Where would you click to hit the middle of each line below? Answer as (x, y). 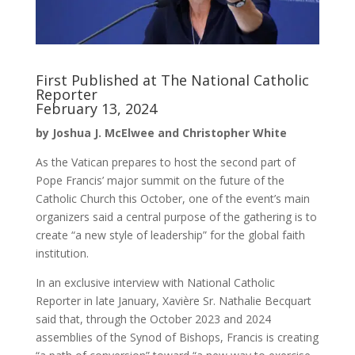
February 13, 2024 (96, 109)
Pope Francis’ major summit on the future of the (160, 181)
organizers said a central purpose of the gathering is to (176, 217)
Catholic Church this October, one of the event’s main (172, 199)
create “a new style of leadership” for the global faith (170, 235)
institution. (62, 254)
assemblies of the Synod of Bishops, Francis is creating (177, 338)
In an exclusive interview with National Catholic (155, 283)
